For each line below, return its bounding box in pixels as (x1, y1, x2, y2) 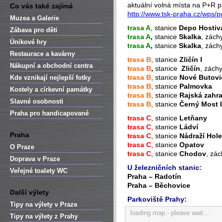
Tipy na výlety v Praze (10, 201, 77, 208)
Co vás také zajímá (10, 2, 73, 10)
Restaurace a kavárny (10, 50, 75, 57)
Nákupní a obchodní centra (10, 62, 93, 69)
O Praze (10, 143, 34, 151)
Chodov (179, 150, 206, 158)
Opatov (179, 141, 204, 149)
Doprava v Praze (10, 155, 60, 163)
